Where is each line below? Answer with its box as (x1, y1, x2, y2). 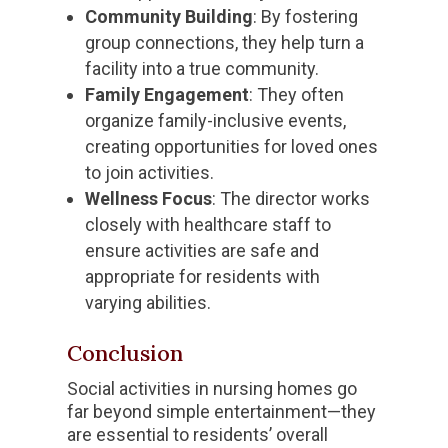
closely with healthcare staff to (85, 214, 332, 236)
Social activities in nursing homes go (67, 378, 358, 400)
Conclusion (67, 339, 184, 368)
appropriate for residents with (85, 266, 321, 288)
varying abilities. (85, 292, 212, 314)
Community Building (85, 6, 254, 28)
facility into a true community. (85, 58, 320, 80)
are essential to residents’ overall (67, 424, 329, 446)
